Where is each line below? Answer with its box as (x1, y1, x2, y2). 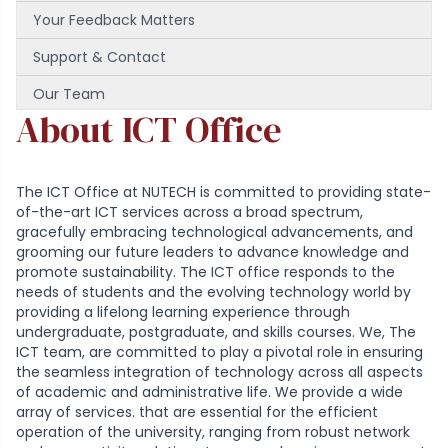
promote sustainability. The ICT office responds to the (16, 262, 395, 282)
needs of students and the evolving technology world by (16, 282, 411, 302)
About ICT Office (16, 105, 282, 154)
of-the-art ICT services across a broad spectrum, (16, 202, 363, 222)
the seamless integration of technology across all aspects (16, 362, 423, 382)
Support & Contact (33, 47, 166, 67)
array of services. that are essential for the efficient (16, 402, 378, 422)
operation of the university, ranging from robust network (16, 422, 410, 442)
